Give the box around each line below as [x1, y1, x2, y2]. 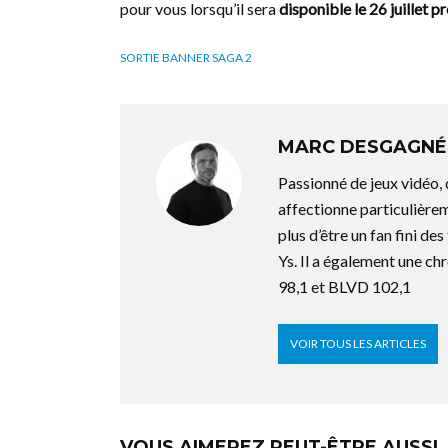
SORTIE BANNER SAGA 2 [120, 50, 252, 65]
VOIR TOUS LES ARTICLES [290, 336, 426, 351]
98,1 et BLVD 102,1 [278, 277, 411, 296]
